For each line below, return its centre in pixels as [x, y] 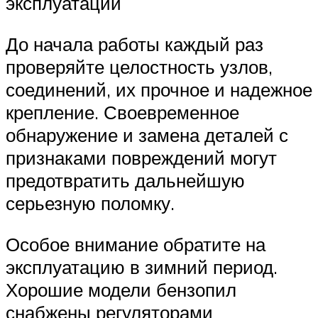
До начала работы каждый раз [135, 44]
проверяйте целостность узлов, [139, 67]
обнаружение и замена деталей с [147, 135]
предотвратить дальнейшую [125, 181]
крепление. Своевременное [122, 113]
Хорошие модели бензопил [121, 289]
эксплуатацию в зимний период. [142, 267]
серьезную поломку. [90, 203]
